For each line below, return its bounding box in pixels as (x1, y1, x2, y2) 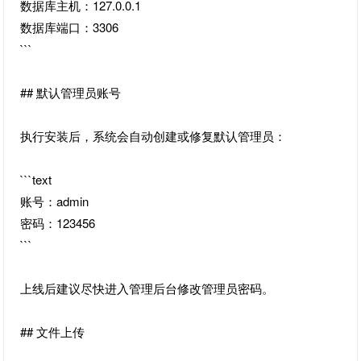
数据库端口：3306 (20, 18, 119, 35)
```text (20, 170, 52, 188)
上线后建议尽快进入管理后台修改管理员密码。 (20, 279, 275, 297)
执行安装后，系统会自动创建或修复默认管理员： (20, 127, 287, 144)
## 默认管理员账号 (20, 83, 122, 101)
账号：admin (20, 192, 89, 210)
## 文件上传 (20, 322, 85, 340)
